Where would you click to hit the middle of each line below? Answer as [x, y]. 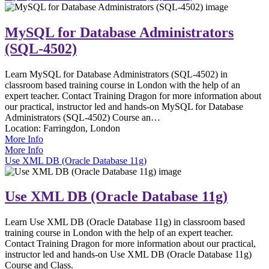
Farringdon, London [82, 128]
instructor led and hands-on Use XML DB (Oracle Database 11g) [128, 255]
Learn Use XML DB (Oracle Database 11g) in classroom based [125, 222]
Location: [24, 128]
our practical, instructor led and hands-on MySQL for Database [124, 106]
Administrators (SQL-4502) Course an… [83, 117]
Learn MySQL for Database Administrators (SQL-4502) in [116, 74]
